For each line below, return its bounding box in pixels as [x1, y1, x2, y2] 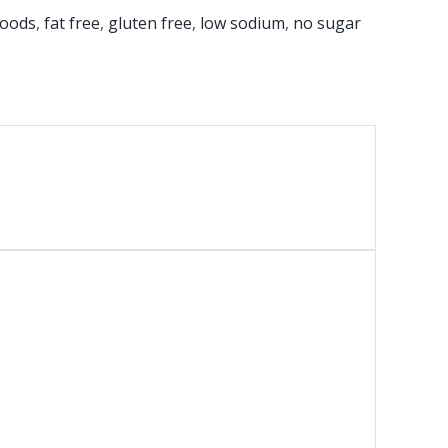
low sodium [200, 12, 285, 34]
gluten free [108, 12, 192, 34]
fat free [44, 12, 100, 34]
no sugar [293, 12, 361, 34]
